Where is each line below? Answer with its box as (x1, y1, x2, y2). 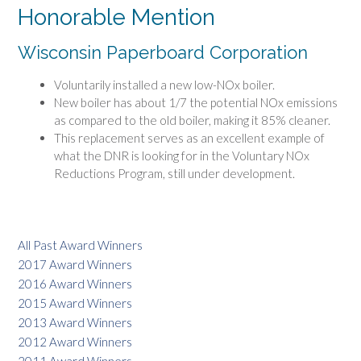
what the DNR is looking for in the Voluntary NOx (54, 147, 309, 163)
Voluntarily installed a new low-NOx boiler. (54, 77, 275, 92)
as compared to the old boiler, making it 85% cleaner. (54, 112, 330, 127)
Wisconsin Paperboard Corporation (18, 42, 308, 64)
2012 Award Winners (18, 334, 132, 350)
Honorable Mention (18, 3, 215, 31)
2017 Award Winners (18, 257, 132, 272)
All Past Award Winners (18, 238, 143, 253)
